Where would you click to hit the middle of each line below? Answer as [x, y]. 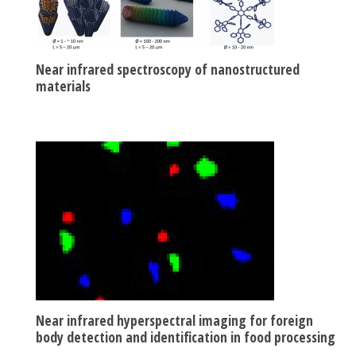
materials [63, 85]
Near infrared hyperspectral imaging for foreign [174, 320]
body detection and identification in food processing [186, 337]
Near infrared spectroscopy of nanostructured [168, 69]
